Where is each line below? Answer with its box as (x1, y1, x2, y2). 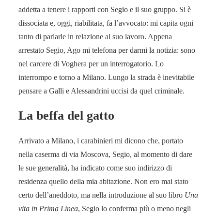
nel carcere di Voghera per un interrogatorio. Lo (18, 59, 164, 68)
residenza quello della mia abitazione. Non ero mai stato (18, 177, 188, 186)
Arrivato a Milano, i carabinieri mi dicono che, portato (18, 136, 183, 145)
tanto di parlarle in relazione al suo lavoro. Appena (18, 32, 172, 41)
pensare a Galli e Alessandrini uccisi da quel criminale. (18, 86, 185, 95)
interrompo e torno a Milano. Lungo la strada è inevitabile (18, 73, 194, 81)
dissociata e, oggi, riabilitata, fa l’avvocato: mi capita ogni (18, 18, 193, 27)
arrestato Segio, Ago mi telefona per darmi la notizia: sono (18, 46, 195, 54)
